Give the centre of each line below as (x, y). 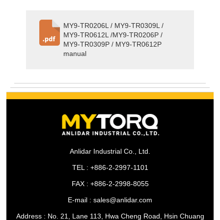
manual (75, 53)
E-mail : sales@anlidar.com (110, 200)
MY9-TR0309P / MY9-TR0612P (113, 44)
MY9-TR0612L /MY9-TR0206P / (113, 35)
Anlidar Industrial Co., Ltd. (110, 151)
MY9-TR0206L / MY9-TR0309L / (114, 25)
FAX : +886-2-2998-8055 (110, 184)
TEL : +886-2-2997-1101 (110, 168)
